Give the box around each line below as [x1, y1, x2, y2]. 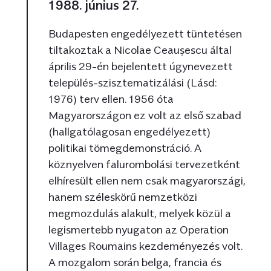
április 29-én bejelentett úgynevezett [48, 59, 233, 73]
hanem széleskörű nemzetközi [48, 190, 197, 204]
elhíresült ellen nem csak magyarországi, [48, 174, 246, 188]
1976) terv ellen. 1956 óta [48, 92, 174, 106]
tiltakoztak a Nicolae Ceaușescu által [48, 43, 232, 57]
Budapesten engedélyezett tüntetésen [48, 27, 242, 41]
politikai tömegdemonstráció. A [48, 141, 201, 155]
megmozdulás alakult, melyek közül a [48, 206, 231, 220]
